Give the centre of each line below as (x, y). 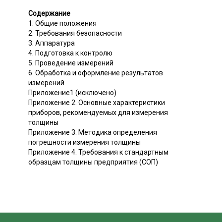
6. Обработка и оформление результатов (96, 73)
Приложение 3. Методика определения (93, 132)
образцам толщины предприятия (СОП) (93, 162)
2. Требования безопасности (75, 33)
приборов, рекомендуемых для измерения (98, 112)
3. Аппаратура (52, 43)
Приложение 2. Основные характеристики (97, 102)
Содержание (49, 13)
